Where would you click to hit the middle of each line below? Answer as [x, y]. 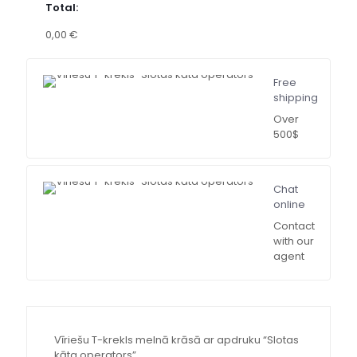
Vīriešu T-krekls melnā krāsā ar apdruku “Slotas [176, 340]
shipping [296, 98]
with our [294, 241]
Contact [294, 226]
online [289, 205]
